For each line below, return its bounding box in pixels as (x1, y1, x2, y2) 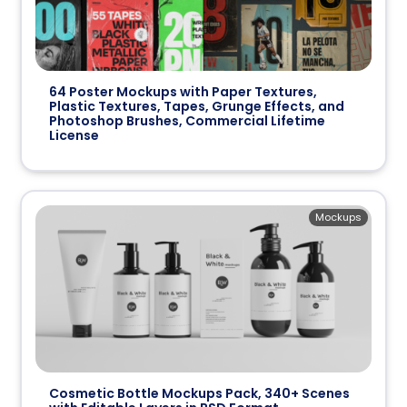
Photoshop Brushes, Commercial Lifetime (49, 111, 326, 130)
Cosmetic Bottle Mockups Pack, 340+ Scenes (49, 384, 351, 403)
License (49, 125, 100, 144)
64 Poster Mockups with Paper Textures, (49, 82, 318, 101)
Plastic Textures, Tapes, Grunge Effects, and (49, 96, 345, 115)
